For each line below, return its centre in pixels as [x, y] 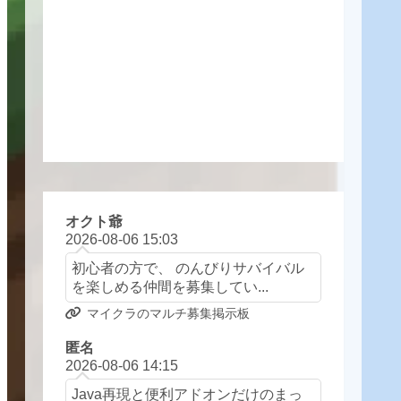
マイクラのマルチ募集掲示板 [168, 314]
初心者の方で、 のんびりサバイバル [188, 268]
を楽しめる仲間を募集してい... [170, 287]
